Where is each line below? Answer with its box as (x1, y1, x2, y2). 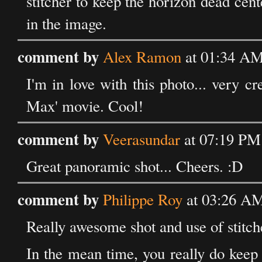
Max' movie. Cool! (26, 95, 143, 116)
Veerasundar (103, 129, 180, 150)
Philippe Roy (103, 189, 182, 210)
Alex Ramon (103, 46, 181, 67)
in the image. (26, 13, 106, 34)
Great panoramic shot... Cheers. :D (26, 156, 243, 177)
